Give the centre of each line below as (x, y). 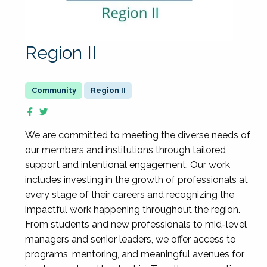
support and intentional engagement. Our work (128, 165)
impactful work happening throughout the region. (133, 209)
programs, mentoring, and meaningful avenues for (135, 254)
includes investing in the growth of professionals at (136, 180)
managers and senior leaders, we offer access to (131, 239)
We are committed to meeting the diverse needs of (138, 135)
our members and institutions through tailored (125, 150)
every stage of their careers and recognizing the (130, 195)
